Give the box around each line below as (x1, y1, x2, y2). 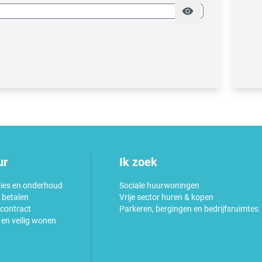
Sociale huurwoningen (119, 180, 199, 190)
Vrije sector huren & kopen (119, 192, 213, 202)
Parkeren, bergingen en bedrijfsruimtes (119, 204, 258, 213)
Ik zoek (119, 154, 157, 169)
